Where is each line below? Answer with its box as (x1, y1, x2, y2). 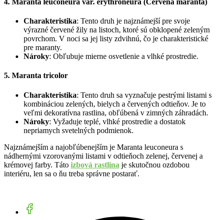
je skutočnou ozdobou (119, 160, 190, 169)
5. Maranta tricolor (4, 71, 68, 80)
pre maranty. (24, 43, 62, 52)
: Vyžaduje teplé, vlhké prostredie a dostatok (49, 117, 186, 126)
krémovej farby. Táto (4, 160, 71, 169)
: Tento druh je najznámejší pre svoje (77, 17, 190, 26)
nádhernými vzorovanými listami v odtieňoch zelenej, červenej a (4, 151, 203, 160)
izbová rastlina (71, 160, 119, 169)
